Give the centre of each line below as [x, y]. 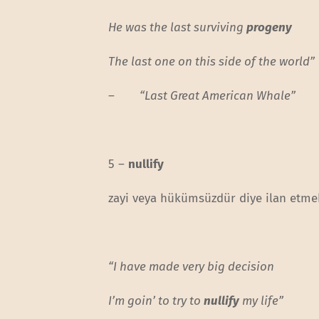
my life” [262, 301]
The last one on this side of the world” [212, 61]
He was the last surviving [178, 27]
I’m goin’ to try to [156, 301]
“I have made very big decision [192, 267]
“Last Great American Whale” [218, 95]
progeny [270, 27]
